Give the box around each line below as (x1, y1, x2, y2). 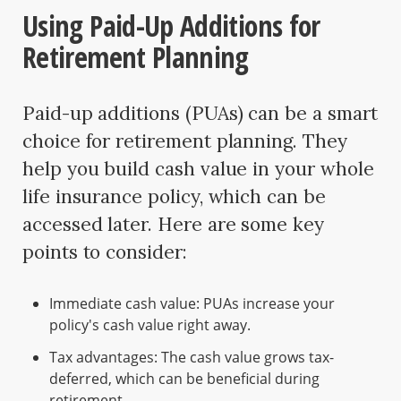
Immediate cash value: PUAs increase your (49, 294, 335, 314)
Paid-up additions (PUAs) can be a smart (22, 101, 378, 126)
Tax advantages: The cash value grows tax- (49, 347, 334, 368)
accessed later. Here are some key (22, 212, 324, 237)
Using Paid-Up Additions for (22, 6, 320, 46)
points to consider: (22, 240, 187, 265)
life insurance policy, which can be (22, 184, 326, 209)
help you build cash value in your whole (22, 157, 374, 182)
